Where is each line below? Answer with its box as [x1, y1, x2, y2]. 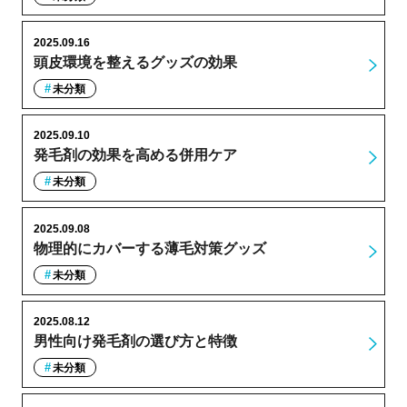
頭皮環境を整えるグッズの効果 [33, 54, 237, 70]
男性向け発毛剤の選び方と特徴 [33, 333, 237, 350]
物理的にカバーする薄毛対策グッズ [33, 240, 266, 256]
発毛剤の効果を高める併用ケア [33, 147, 237, 164]
